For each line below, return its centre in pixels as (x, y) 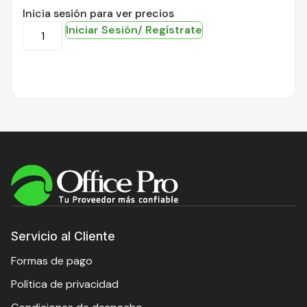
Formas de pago (52, 260)
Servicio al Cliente (63, 236)
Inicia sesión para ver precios (98, 13)
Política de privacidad (65, 284)
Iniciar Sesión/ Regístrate (134, 30)
